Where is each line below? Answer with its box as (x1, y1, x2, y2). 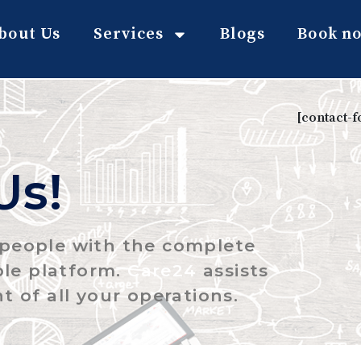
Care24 (127, 260, 197, 281)
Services (93, 24, 164, 44)
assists (197, 260, 269, 281)
